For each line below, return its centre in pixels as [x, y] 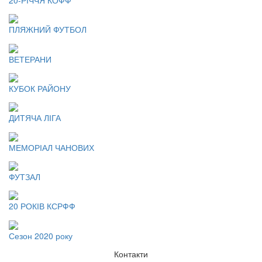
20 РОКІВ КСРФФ [42, 206]
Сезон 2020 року [41, 235]
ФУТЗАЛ [25, 176]
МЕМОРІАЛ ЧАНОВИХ [51, 147]
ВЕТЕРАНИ [30, 59]
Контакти [131, 254]
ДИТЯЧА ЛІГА [35, 118]
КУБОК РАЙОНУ [40, 88]
